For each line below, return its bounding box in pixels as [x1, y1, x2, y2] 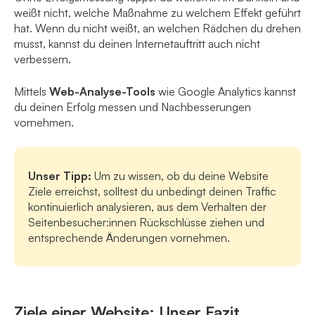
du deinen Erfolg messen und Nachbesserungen [14, 100, 251, 115]
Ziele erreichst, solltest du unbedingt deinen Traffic [28, 184, 276, 199]
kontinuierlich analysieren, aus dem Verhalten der [28, 200, 266, 214]
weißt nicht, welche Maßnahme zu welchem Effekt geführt [14, 6, 301, 20]
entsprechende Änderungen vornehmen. [28, 231, 230, 245]
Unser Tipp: [28, 169, 91, 184]
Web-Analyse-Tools [49, 84, 158, 99]
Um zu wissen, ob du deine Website [91, 169, 269, 184]
